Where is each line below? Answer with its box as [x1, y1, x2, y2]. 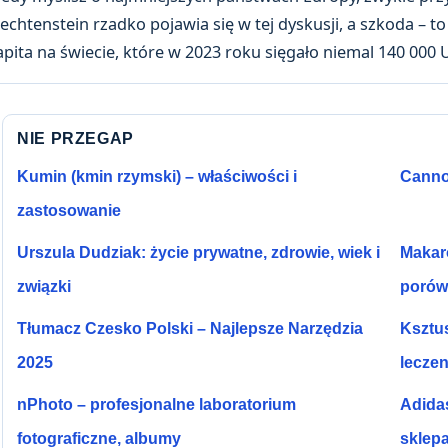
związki [17, 277, 71, 295]
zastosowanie [17, 201, 121, 219]
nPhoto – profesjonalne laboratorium [17, 395, 296, 413]
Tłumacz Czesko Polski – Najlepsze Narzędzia [17, 319, 363, 337]
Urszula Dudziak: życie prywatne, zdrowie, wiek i [17, 243, 380, 261]
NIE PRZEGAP [17, 129, 135, 147]
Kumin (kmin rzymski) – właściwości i [17, 167, 297, 185]
